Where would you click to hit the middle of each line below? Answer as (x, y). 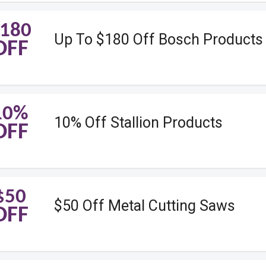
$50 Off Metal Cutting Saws (144, 205)
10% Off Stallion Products (138, 122)
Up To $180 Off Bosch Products (158, 39)
